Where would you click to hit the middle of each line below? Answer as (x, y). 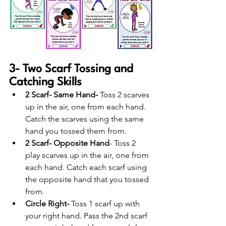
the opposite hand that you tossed (88, 179)
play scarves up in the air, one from (88, 155)
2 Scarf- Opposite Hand (67, 143)
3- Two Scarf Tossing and (73, 69)
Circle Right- (47, 203)
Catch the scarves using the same (86, 119)
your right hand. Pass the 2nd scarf (87, 215)
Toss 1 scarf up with (105, 203)
